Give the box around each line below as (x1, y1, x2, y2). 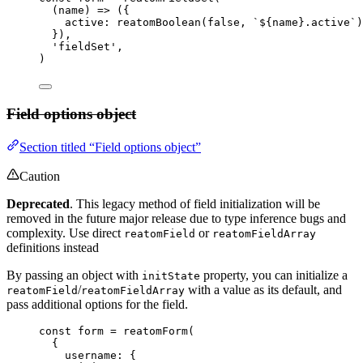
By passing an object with (6, 267, 142, 282)
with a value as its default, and (185, 282, 342, 297)
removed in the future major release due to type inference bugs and (6, 211, 346, 225)
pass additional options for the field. (6, 297, 188, 311)
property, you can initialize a (200, 267, 348, 282)
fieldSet (58, 41, 110, 53)
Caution (19, 169, 60, 183)
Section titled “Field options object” (19, 139, 201, 154)
